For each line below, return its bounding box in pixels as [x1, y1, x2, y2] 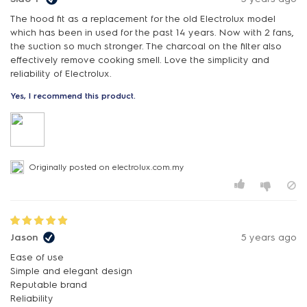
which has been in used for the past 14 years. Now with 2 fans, [10, 27, 294, 38]
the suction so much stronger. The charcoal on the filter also [10, 40, 282, 52]
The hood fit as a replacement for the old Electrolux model [10, 13, 275, 25]
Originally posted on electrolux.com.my [29, 162, 184, 172]
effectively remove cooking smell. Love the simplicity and [10, 54, 269, 66]
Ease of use [10, 251, 64, 263]
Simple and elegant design [10, 265, 132, 277]
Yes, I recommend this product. [10, 91, 136, 101]
